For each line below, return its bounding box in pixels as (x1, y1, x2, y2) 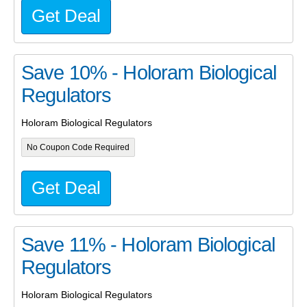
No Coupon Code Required (26, 143, 130, 152)
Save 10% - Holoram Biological (21, 62, 276, 84)
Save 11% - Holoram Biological (21, 234, 275, 256)
